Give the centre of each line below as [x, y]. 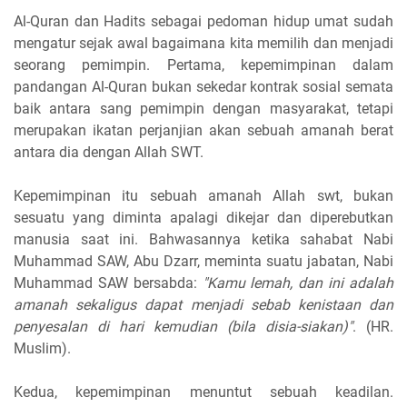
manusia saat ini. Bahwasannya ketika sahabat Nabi [203, 239]
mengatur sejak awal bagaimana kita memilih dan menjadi [203, 43]
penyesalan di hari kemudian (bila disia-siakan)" [183, 326]
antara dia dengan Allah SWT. [110, 152]
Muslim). [42, 348]
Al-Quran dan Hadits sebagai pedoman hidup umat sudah [203, 21]
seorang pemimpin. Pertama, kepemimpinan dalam [203, 65]
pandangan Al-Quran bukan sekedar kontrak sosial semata [203, 86]
